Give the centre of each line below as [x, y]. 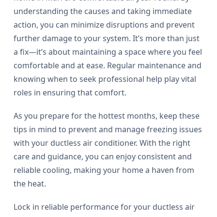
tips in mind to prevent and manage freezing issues [108, 130]
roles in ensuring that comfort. [70, 93]
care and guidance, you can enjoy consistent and [103, 157]
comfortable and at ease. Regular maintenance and [108, 66]
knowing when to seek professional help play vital [105, 79]
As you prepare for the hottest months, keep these [107, 116]
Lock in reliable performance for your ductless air [104, 207]
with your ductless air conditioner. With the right [102, 143]
